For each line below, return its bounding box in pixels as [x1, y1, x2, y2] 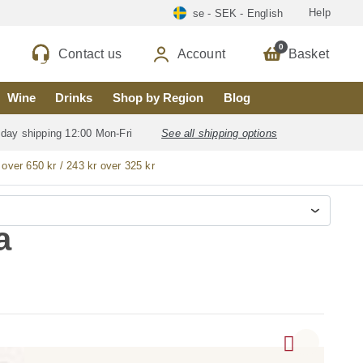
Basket [288, 46, 329, 61]
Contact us [58, 46, 122, 61]
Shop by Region [113, 91, 204, 105]
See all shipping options [161, 126, 277, 139]
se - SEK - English [192, 6, 284, 19]
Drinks [55, 91, 93, 105]
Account [177, 46, 225, 61]
